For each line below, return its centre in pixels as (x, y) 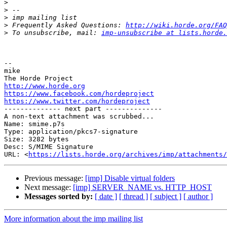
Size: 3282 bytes (36, 139)
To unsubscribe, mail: (55, 33)
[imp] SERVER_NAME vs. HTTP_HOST (142, 187)
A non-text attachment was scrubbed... (79, 117)
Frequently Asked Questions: (67, 25)
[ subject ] (166, 197)
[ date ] (106, 197)
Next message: (49, 187)
